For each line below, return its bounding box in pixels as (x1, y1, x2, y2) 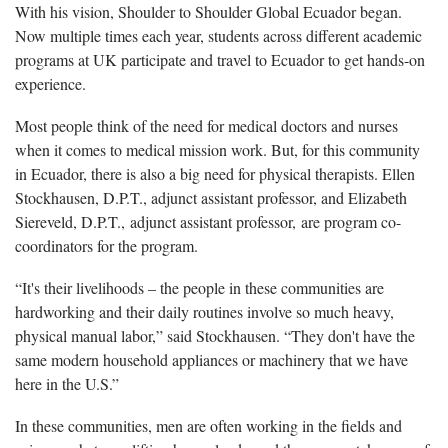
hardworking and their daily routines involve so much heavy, (15, 300, 394, 322)
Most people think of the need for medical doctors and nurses (15, 114, 398, 136)
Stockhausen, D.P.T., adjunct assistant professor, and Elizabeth (15, 186, 407, 208)
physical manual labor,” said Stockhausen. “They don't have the (15, 324, 415, 346)
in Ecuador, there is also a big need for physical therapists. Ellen (15, 162, 415, 184)
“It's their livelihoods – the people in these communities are (15, 276, 384, 298)
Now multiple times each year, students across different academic (15, 24, 422, 46)
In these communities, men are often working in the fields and (15, 414, 402, 436)
